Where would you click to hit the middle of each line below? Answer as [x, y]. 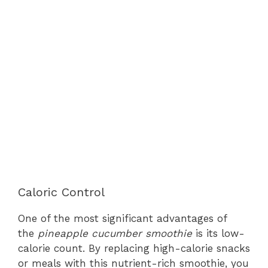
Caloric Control [61, 192]
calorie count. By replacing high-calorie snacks [134, 248]
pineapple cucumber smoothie [115, 233]
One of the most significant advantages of [122, 218]
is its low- [218, 233]
